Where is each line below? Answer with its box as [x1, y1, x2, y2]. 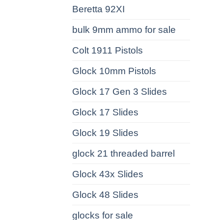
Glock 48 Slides [72, 189, 138, 200]
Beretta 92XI [72, 3, 125, 14]
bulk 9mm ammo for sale [72, 24, 176, 35]
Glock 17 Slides [72, 107, 138, 117]
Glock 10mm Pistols [72, 65, 156, 76]
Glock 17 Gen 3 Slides [72, 86, 167, 97]
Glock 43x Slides [72, 168, 143, 179]
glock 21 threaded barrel [72, 148, 175, 159]
